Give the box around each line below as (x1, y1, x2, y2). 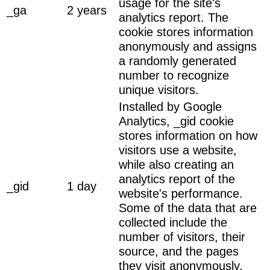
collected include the (119, 215, 227, 229)
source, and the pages (119, 244, 239, 258)
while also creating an (119, 157, 234, 171)
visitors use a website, (119, 143, 237, 157)
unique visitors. (119, 83, 199, 96)
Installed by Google (119, 99, 222, 113)
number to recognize (119, 68, 229, 82)
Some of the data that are (119, 201, 257, 215)
